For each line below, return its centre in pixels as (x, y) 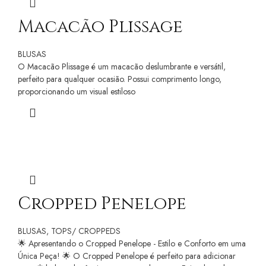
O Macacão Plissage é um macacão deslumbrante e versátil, (122, 66)
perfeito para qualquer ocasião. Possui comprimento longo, (120, 79)
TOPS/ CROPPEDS (86, 231)
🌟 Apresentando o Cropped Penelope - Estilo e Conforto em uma (132, 243)
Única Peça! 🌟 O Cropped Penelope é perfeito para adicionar (127, 256)
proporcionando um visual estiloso (77, 91)
